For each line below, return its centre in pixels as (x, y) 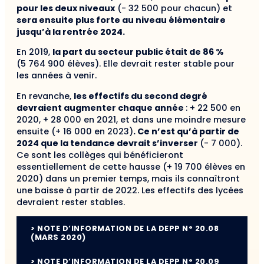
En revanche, (45, 96)
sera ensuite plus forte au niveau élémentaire (121, 20)
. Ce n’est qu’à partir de (186, 131)
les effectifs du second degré (141, 96)
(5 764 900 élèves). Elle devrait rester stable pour (126, 64)
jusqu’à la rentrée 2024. (71, 32)
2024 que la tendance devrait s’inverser (108, 143)
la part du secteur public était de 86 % (138, 52)
